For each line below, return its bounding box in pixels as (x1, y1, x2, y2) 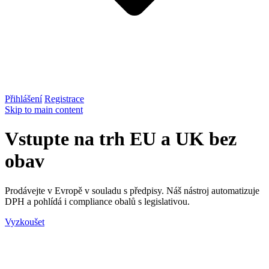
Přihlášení (5, 94, 42, 104)
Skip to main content (5, 104, 83, 115)
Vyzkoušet (5, 216, 44, 227)
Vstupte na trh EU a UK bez (5, 128, 237, 150)
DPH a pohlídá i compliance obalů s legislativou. (5, 196, 190, 207)
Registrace (44, 94, 84, 104)
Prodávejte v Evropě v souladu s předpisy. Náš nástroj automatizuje (5, 185, 259, 196)
